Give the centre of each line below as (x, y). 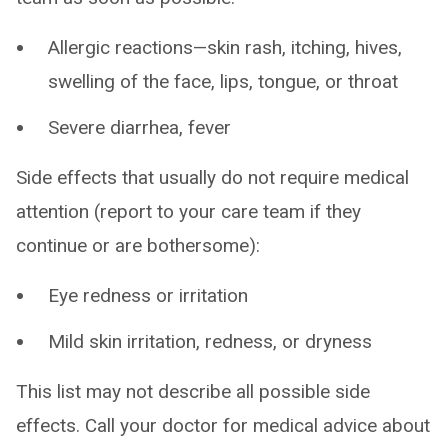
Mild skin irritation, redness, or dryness (210, 341)
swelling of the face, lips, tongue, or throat (223, 81)
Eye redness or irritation (148, 295)
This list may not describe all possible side (193, 391)
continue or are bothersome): (138, 245)
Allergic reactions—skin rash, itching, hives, (225, 47)
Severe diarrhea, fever (139, 127)
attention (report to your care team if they (188, 211)
